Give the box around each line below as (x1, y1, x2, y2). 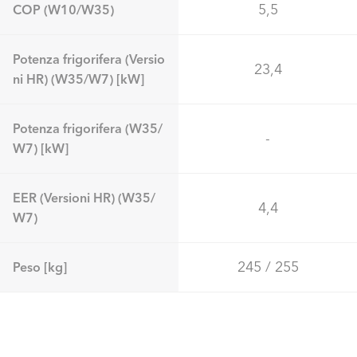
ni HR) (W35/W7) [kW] (13, 70, 144, 87)
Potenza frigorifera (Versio (13, 50, 165, 67)
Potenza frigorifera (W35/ (13, 120, 163, 136)
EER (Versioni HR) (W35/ (13, 189, 155, 206)
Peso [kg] (13, 258, 67, 275)
